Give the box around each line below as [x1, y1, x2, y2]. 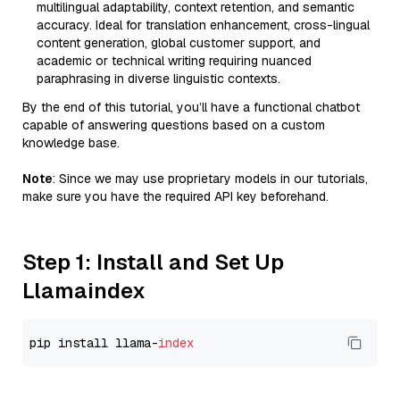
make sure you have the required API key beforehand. [22, 188, 329, 204]
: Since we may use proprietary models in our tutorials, [53, 171, 368, 187]
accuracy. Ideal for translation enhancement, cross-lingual [37, 17, 370, 33]
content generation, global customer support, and [37, 35, 321, 51]
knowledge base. [22, 135, 120, 151]
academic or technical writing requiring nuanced [37, 53, 312, 69]
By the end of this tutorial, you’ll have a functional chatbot [22, 99, 360, 115]
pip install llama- [29, 335, 158, 351]
